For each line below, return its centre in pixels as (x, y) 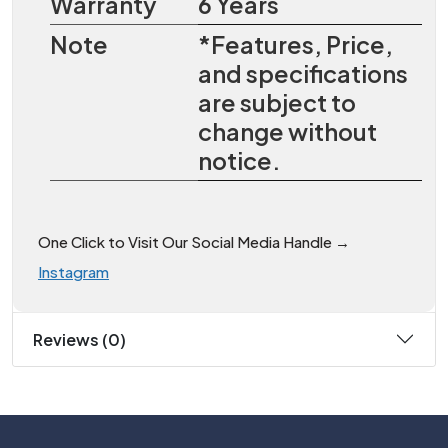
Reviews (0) (79, 339)
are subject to (277, 102)
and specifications (303, 73)
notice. (239, 160)
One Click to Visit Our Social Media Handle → (195, 241)
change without (287, 131)
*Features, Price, (295, 44)
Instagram (73, 271)
